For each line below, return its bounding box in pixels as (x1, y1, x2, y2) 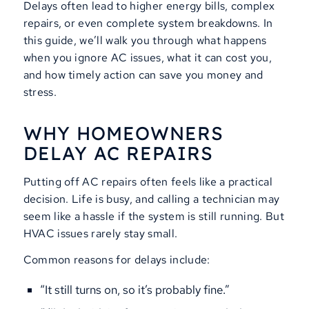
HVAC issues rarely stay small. (23, 226, 178, 241)
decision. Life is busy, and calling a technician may (23, 191, 280, 206)
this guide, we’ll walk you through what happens (23, 32, 267, 48)
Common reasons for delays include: (23, 252, 210, 268)
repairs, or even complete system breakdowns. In (23, 15, 273, 30)
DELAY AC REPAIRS (23, 141, 213, 166)
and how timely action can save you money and (23, 67, 263, 82)
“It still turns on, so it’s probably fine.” (39, 281, 230, 297)
